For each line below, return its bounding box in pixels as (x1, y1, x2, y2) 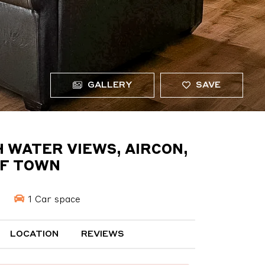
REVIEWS (81, 230, 125, 239)
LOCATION (9, 230, 59, 239)
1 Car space (25, 195, 80, 205)
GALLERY (85, 81, 132, 90)
